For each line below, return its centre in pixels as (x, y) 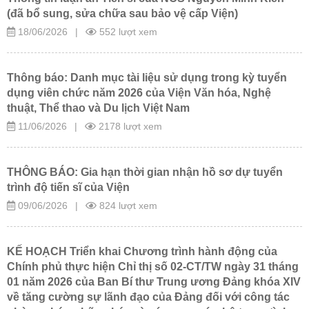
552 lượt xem (127, 31)
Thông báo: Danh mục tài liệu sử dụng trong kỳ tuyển (147, 77)
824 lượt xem (127, 205)
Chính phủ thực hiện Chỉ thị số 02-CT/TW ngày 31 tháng (153, 266)
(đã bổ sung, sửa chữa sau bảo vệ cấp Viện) (122, 13)
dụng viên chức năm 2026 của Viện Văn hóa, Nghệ (139, 92)
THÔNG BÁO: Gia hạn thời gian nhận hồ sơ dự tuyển (145, 172)
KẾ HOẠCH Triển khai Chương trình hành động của (142, 251)
